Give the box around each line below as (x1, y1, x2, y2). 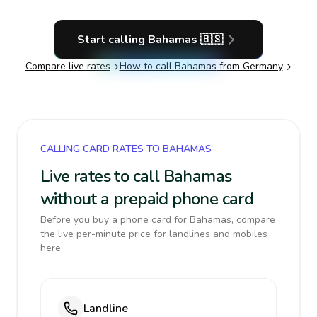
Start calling (77, 32, 148, 47)
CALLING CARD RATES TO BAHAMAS (40, 142, 212, 156)
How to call (119, 59, 175, 73)
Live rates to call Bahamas (40, 165, 232, 188)
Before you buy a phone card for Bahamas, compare (40, 213, 275, 226)
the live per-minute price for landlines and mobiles (40, 227, 267, 241)
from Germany (216, 59, 283, 73)
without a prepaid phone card (40, 188, 254, 210)
